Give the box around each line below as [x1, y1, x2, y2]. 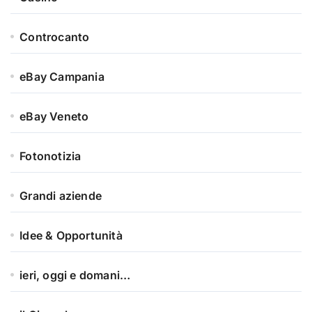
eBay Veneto [19, 109, 89, 124]
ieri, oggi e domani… [19, 268, 131, 283]
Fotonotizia [19, 149, 81, 164]
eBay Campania [19, 70, 104, 84]
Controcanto [19, 30, 90, 45]
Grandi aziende [19, 189, 102, 203]
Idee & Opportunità [19, 228, 123, 243]
